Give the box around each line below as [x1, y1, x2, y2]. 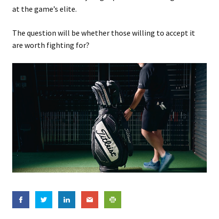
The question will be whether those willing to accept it [12, 27, 195, 38]
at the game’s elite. [12, 3, 77, 14]
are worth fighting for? [12, 40, 89, 50]
